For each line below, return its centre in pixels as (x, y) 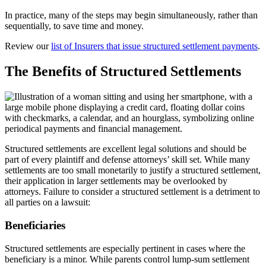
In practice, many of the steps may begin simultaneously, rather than (131, 15)
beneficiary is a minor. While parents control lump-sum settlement (127, 259)
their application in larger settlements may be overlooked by (116, 181)
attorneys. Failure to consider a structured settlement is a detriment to (132, 192)
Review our (28, 46)
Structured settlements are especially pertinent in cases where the (125, 248)
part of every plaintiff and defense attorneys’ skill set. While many (127, 160)
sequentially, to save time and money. (74, 26)
